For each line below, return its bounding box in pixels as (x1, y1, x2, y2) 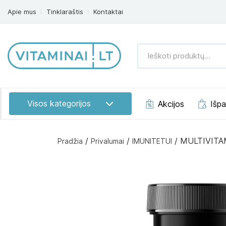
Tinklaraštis (46, 7, 83, 16)
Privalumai (91, 137, 124, 146)
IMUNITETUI (132, 137, 172, 146)
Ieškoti (138, 45, 163, 56)
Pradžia (58, 137, 83, 146)
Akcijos (158, 98, 184, 109)
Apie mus (8, 7, 36, 16)
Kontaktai (93, 7, 123, 16)
